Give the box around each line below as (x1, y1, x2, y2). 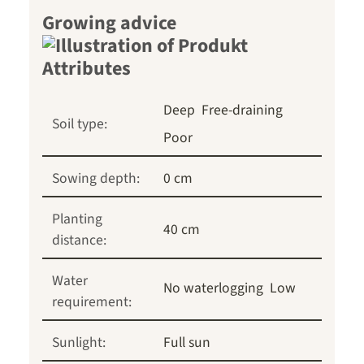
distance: (52, 230, 106, 251)
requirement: (52, 292, 132, 313)
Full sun (163, 332, 210, 353)
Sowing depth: (52, 168, 140, 189)
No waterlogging (163, 278, 263, 299)
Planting (52, 209, 102, 230)
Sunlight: (52, 332, 106, 353)
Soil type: (52, 114, 107, 135)
